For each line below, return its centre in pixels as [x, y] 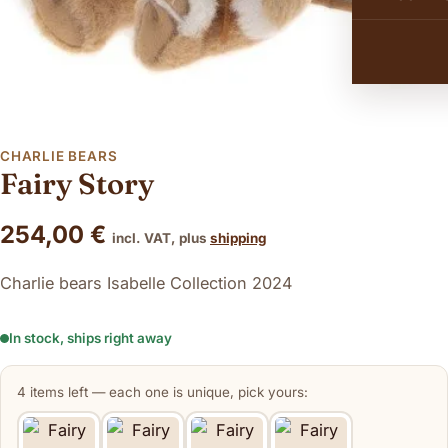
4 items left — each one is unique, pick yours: [162, 391]
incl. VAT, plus [161, 237]
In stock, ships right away [90, 337]
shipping [238, 237]
